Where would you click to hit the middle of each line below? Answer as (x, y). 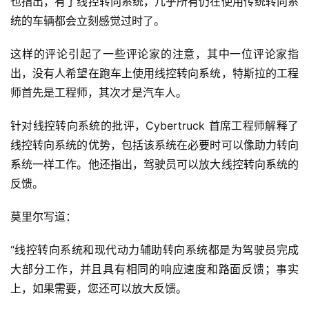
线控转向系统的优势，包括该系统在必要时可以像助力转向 (154, 145)
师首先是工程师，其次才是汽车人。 (99, 92)
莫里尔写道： (43, 217)
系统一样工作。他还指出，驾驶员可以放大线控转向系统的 (154, 164)
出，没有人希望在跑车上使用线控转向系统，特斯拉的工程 (154, 73)
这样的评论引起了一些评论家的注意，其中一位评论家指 (154, 54)
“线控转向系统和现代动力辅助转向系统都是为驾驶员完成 (154, 250)
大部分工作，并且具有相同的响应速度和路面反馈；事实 (154, 269)
